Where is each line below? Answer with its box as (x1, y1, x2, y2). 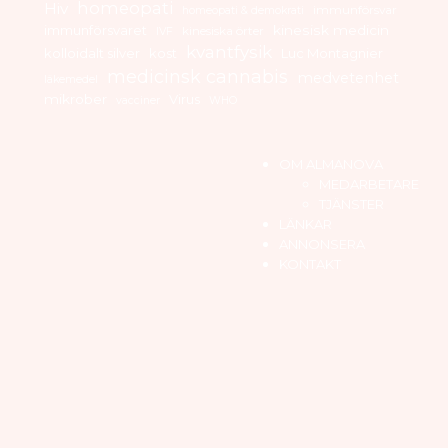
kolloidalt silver (44, 44, 140, 61)
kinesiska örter (182, 22, 264, 38)
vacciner (116, 93, 160, 107)
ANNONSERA (279, 235, 365, 252)
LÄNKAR (279, 215, 332, 232)
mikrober (44, 90, 107, 107)
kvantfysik (186, 40, 272, 62)
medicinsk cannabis (107, 65, 288, 87)
